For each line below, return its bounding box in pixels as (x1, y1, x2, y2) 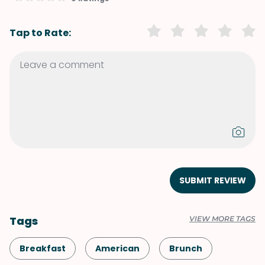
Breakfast (20, 243, 66, 254)
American (95, 243, 140, 254)
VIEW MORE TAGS (189, 214, 256, 223)
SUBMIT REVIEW (179, 174, 246, 186)
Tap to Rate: (9, 25, 71, 40)
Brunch (169, 243, 202, 254)
